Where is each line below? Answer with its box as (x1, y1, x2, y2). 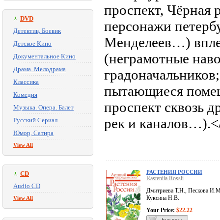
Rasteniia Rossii (146, 175, 184, 182)
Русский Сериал (13, 116, 57, 124)
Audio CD (13, 182, 40, 190)
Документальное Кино (13, 53, 76, 60)
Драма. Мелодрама (13, 65, 66, 73)
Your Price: (146, 207, 175, 214)
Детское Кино (13, 40, 52, 47)
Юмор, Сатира (13, 129, 54, 137)
